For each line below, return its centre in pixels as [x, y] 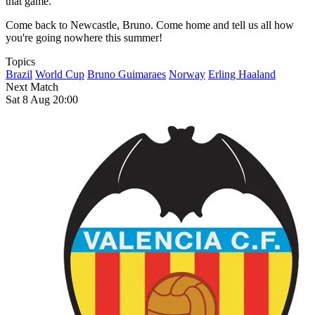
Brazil [19, 75]
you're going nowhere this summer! [84, 38]
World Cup [60, 75]
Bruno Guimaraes [127, 75]
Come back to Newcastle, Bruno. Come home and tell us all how [150, 25]
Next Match [32, 87]
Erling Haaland [242, 75]
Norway [187, 75]
